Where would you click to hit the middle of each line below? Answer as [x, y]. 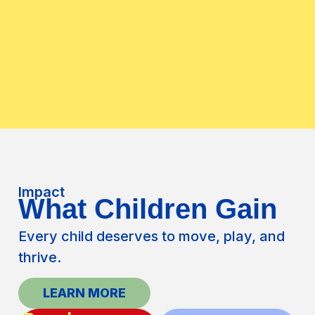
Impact [42, 192]
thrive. [40, 258]
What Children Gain [148, 209]
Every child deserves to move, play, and [152, 237]
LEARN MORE [85, 293]
